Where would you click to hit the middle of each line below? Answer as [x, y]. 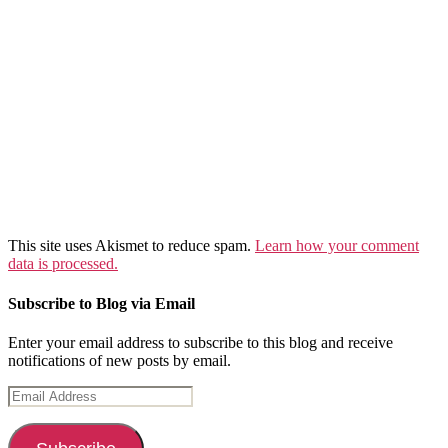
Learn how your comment [337, 246]
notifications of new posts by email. [119, 360]
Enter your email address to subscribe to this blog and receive [200, 342]
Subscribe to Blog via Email [101, 303]
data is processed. [63, 264]
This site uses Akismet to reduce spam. [131, 246]
